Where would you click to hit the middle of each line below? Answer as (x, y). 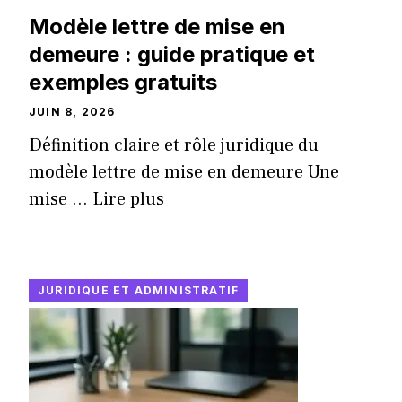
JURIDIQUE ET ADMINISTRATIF (139, 291)
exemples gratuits (123, 83)
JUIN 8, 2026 (72, 112)
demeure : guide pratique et (172, 55)
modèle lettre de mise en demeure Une (184, 173)
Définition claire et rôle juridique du (174, 146)
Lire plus (128, 200)
